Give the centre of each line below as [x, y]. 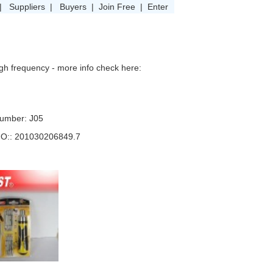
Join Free [117, 6]
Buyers [73, 6]
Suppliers [27, 6]
